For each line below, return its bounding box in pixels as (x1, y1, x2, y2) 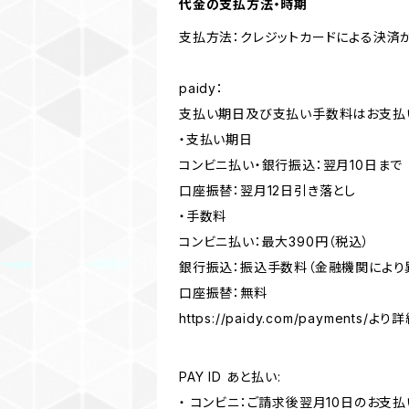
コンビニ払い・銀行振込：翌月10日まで (179, 156, 404, 173)
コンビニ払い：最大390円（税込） (179, 233, 370, 249)
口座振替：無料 (179, 284, 267, 300)
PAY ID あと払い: (179, 368, 281, 384)
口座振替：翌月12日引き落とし (179, 182, 357, 198)
